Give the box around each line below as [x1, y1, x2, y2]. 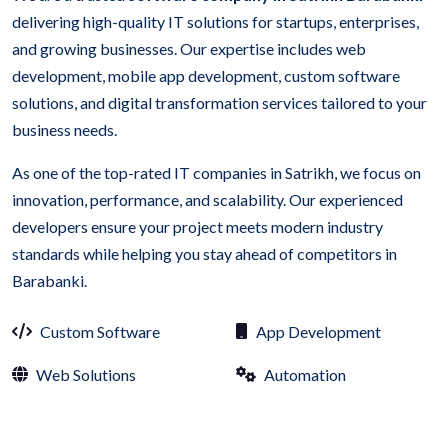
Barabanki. [12, 270, 87, 290]
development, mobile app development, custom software [12, 65, 400, 85]
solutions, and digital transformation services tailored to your [12, 92, 427, 112]
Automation [264, 364, 346, 384]
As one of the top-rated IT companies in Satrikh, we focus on [12, 162, 421, 182]
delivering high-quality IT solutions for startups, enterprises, [12, 11, 419, 31]
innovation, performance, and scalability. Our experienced [12, 189, 403, 209]
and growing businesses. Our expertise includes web [12, 38, 366, 58]
